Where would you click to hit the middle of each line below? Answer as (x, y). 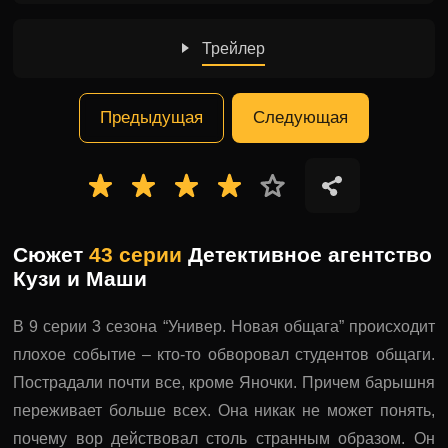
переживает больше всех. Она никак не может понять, (224, 410)
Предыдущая (151, 117)
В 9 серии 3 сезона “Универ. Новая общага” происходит (224, 326)
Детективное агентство (307, 254)
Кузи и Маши (80, 278)
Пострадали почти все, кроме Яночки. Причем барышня (224, 382)
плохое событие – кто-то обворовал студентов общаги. (224, 354)
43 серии (136, 254)
